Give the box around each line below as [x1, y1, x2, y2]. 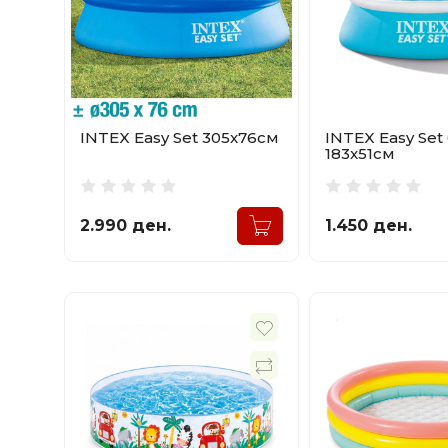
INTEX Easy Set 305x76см [80, 128, 279, 148]
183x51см [325, 144, 396, 164]
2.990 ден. [80, 216, 171, 236]
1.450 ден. [325, 216, 413, 236]
